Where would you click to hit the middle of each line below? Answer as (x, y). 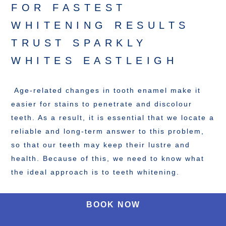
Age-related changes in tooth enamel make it (106, 91)
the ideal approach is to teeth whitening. (96, 172)
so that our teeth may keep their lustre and (101, 145)
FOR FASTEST (69, 8)
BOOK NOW (113, 204)
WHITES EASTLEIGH (95, 61)
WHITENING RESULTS (100, 25)
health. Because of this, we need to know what (108, 159)
